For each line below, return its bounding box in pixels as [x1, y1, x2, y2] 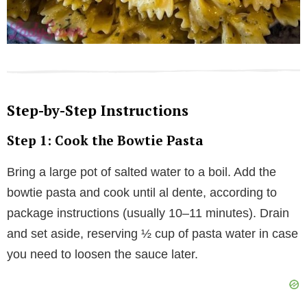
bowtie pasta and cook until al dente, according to [7, 185, 277, 199]
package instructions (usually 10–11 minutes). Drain [7, 206, 289, 220]
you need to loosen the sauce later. [7, 247, 198, 261]
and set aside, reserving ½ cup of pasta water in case [7, 226, 298, 241]
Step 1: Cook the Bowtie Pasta [7, 131, 204, 149]
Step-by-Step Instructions [7, 100, 188, 120]
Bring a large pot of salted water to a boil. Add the [7, 164, 276, 179]
